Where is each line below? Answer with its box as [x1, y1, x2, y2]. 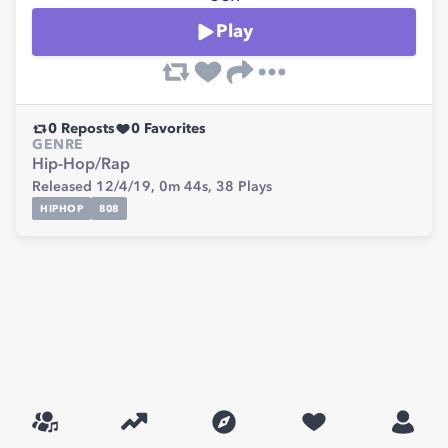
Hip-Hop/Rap [32, 157, 130, 173]
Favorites [140, 122, 206, 136]
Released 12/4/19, [32, 180, 159, 194]
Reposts [57, 122, 115, 136]
